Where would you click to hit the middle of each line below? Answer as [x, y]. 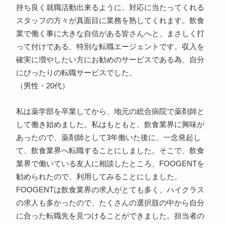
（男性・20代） [42, 86]
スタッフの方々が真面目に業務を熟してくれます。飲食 [110, 21]
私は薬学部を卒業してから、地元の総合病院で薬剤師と [110, 112]
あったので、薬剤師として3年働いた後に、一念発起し [108, 138]
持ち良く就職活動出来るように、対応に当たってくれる [110, 8]
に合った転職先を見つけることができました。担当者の [110, 216]
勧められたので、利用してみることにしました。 [99, 177]
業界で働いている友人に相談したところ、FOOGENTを [110, 164]
